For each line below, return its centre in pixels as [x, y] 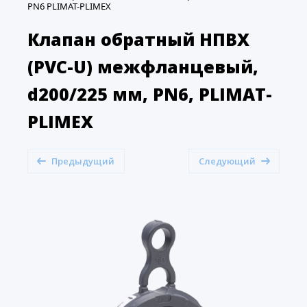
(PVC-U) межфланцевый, [143, 66]
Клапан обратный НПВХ [138, 39]
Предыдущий [83, 161]
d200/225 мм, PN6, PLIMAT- [150, 94]
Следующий [227, 161]
